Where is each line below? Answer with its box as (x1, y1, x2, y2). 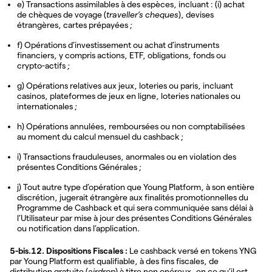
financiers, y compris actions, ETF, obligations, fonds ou (17, 50, 226, 60)
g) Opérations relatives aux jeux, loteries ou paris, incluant (17, 80, 233, 90)
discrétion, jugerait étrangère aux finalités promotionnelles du (17, 192, 248, 202)
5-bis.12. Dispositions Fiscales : (10, 245, 127, 256)
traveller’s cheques (106, 9, 178, 19)
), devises (178, 9, 214, 19)
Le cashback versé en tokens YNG (127, 245, 256, 256)
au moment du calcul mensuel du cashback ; (17, 131, 183, 141)
